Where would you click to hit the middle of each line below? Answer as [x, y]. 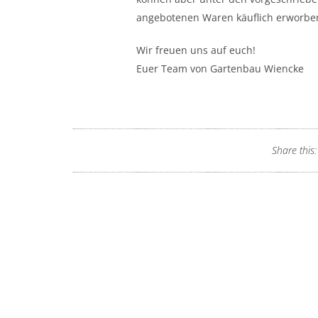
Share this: [294, 150]
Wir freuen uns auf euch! [196, 50]
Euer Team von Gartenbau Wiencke [220, 68]
